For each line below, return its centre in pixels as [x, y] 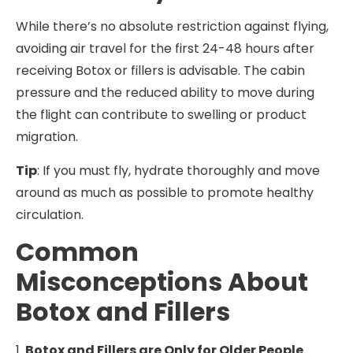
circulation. [50, 214]
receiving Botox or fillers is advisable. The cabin [160, 71]
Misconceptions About [162, 282]
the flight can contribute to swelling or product [161, 115]
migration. [47, 137]
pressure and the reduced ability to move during [165, 93]
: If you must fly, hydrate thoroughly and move [178, 170]
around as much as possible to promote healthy [165, 192]
